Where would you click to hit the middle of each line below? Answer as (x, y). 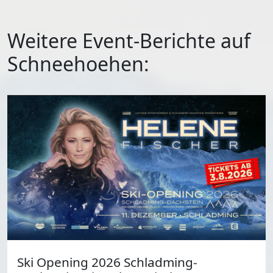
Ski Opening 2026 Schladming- (107, 262)
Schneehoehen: (78, 63)
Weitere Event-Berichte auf (129, 40)
